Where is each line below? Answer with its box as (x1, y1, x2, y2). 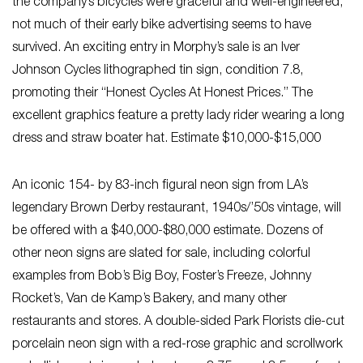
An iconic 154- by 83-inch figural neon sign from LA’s (12, 179, 308, 193)
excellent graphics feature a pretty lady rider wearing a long (12, 109, 344, 123)
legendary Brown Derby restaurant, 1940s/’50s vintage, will (12, 202, 341, 216)
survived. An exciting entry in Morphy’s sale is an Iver (12, 41, 300, 55)
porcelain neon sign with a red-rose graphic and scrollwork (12, 338, 343, 352)
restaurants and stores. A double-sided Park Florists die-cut (12, 315, 344, 329)
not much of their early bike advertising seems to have (12, 19, 311, 32)
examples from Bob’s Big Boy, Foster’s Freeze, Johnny (12, 270, 311, 284)
